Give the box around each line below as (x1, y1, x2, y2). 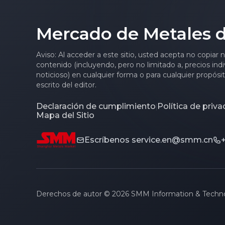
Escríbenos (84, 135, 130, 145)
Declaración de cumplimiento (36, 101, 156, 111)
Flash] (36, 11, 64, 23)
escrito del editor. (36, 80, 96, 90)
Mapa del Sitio (36, 110, 94, 121)
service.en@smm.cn (132, 135, 213, 145)
